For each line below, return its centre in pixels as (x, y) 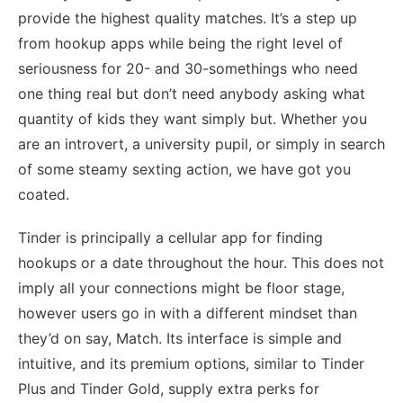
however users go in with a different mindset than (188, 313)
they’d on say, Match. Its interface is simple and (180, 338)
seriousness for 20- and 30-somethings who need (188, 69)
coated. (44, 195)
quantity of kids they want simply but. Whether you (193, 119)
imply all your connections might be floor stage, (181, 287)
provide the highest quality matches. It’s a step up (188, 18)
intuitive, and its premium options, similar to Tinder (191, 363)
